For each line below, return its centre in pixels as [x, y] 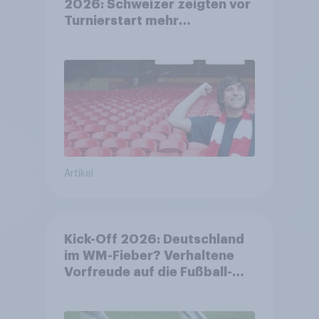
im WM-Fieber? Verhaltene [149, 255]
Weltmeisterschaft [124, 288]
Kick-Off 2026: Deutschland [154, 239]
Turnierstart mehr [121, 20]
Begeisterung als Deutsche [150, 37]
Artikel [78, 173]
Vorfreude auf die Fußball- [148, 272]
